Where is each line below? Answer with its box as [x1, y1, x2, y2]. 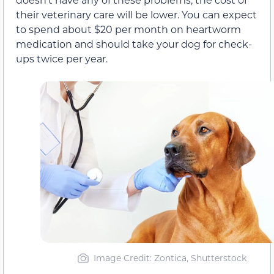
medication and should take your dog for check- [16, 37, 252, 51]
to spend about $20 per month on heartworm [16, 23, 241, 36]
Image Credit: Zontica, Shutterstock [93, 252, 246, 264]
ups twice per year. [16, 52, 108, 65]
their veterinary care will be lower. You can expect [16, 8, 257, 21]
